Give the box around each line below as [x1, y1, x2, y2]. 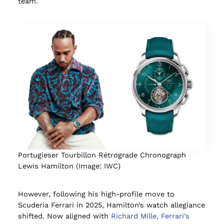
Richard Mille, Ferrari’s [110, 211, 189, 221]
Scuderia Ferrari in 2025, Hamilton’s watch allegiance [17, 200, 205, 210]
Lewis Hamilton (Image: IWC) [17, 161, 120, 170]
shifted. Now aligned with [17, 211, 111, 221]
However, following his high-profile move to [17, 189, 174, 199]
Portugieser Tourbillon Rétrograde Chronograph [17, 150, 186, 159]
